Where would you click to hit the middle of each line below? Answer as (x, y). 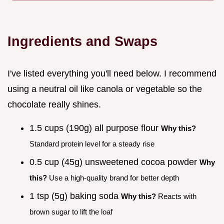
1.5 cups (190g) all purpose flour (95, 128)
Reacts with (176, 196)
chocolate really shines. (54, 105)
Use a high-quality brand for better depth (113, 178)
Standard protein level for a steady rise (92, 144)
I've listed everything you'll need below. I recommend (112, 74)
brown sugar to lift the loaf (71, 211)
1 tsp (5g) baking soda (75, 196)
